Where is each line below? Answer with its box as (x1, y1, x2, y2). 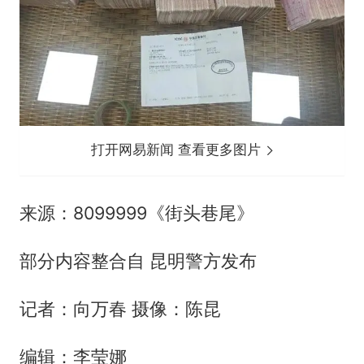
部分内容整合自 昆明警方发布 (19, 250, 257, 272)
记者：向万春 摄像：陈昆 (19, 298, 221, 320)
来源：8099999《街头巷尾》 (19, 202, 254, 224)
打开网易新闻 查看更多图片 (91, 141, 266, 158)
